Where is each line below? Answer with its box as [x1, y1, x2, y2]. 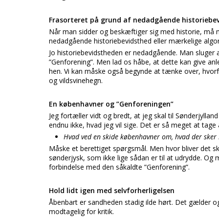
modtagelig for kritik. [49, 207, 114, 216]
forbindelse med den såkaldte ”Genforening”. [49, 162, 190, 172]
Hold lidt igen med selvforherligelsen [49, 186, 175, 195]
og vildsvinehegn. [49, 76, 103, 85]
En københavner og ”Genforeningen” [49, 99, 174, 109]
